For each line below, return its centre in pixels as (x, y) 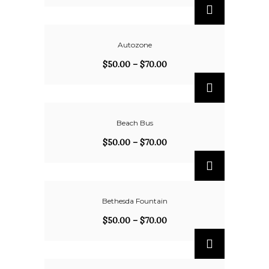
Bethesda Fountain (134, 201)
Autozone (134, 45)
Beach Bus (134, 123)
